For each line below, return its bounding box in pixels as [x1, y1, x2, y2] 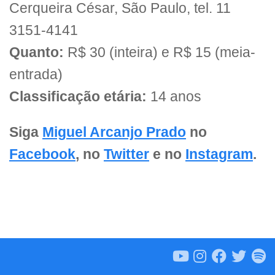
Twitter [104, 147, 149, 163]
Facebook [9, 147, 76, 163]
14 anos [147, 88, 201, 104]
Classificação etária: [9, 88, 147, 104]
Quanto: [9, 44, 64, 60]
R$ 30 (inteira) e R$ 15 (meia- [64, 44, 255, 60]
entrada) [9, 66, 63, 82]
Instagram [185, 147, 253, 163]
